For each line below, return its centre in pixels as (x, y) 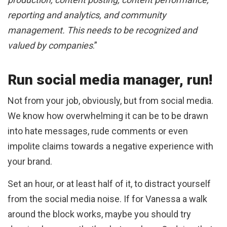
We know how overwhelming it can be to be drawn (108, 116)
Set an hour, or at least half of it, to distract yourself (109, 183)
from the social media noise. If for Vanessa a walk (107, 199)
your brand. (31, 161)
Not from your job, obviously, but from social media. (110, 100)
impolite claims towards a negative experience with (110, 146)
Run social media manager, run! (112, 80)
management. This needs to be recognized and (102, 30)
